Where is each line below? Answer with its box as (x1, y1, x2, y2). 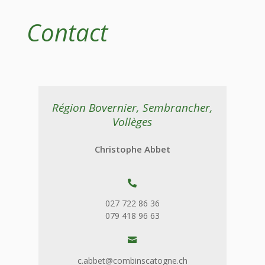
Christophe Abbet (94, 143, 170, 156)
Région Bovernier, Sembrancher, (51, 100, 213, 116)
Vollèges (112, 114, 153, 130)
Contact (26, 16, 108, 49)
